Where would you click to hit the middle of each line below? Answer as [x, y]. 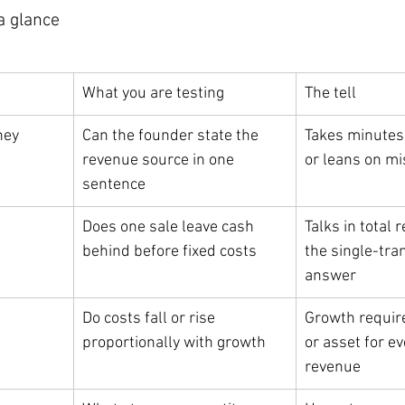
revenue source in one [160, 161]
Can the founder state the [172, 137]
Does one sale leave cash [170, 228]
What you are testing [153, 94]
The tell [330, 94]
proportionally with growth [174, 344]
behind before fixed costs [170, 252]
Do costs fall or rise [151, 319]
